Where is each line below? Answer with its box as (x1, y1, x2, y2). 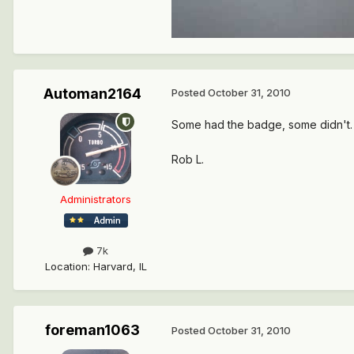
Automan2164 (43, 85, 141, 103)
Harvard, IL (92, 259, 147, 273)
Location (44, 259, 88, 273)
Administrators (60, 193, 131, 206)
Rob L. (171, 153, 204, 167)
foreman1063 (45, 321, 140, 338)
